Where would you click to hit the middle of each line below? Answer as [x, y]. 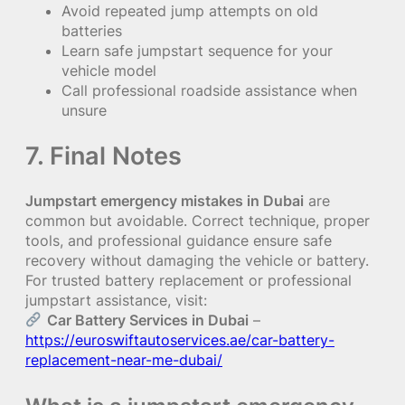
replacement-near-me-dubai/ [124, 359]
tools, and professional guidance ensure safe [179, 240]
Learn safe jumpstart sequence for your [197, 51]
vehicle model [109, 71]
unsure [84, 111]
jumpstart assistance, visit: [116, 300]
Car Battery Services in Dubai [147, 320]
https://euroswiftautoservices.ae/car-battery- [180, 339]
